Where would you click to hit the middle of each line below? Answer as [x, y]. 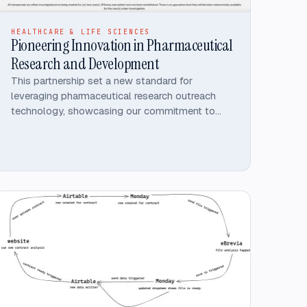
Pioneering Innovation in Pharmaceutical [122, 45]
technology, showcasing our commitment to [113, 110]
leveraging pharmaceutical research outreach [114, 95]
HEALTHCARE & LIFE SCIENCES [81, 32]
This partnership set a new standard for [102, 80]
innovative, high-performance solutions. [102, 125]
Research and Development [85, 63]
